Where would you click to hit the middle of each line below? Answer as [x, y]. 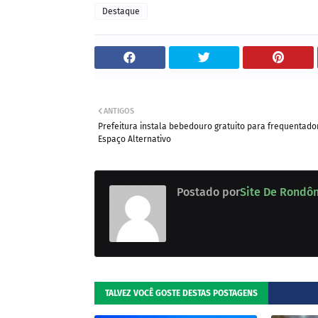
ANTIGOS [119, 111]
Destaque [121, 11]
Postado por [208, 192]
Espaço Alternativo [135, 139]
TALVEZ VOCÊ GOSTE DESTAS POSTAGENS [181, 293]
